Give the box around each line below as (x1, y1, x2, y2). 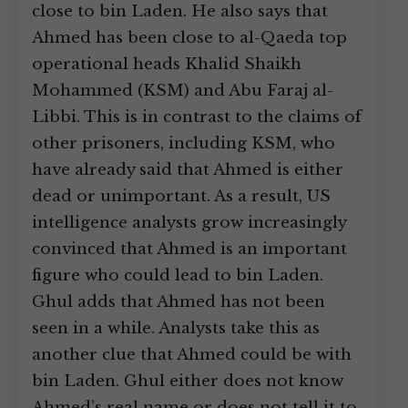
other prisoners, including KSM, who (32, 134, 335, 153)
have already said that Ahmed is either (32, 160, 343, 179)
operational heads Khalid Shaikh (32, 55, 301, 74)
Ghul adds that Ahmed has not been (32, 292, 325, 311)
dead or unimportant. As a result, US (32, 187, 331, 206)
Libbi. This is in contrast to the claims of (32, 107, 362, 127)
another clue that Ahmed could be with (32, 345, 352, 364)
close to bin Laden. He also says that (32, 2, 328, 21)
